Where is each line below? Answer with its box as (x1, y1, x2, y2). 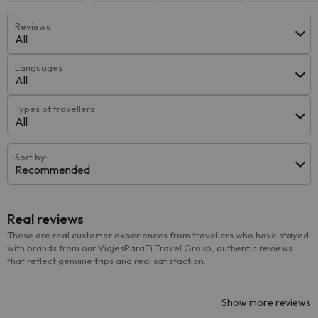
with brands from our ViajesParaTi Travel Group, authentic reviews (7, 242, 292, 253)
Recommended (15, 163, 90, 177)
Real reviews (7, 210, 84, 227)
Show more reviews (221, 296, 311, 309)
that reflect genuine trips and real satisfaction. (7, 255, 206, 266)
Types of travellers (15, 103, 94, 114)
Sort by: (15, 151, 48, 163)
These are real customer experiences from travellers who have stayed (7, 229, 309, 241)
